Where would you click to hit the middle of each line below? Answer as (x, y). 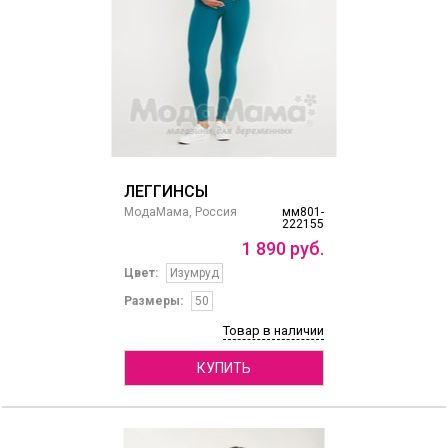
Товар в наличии (273, 331)
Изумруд (194, 273)
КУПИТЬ (223, 368)
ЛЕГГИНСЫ (165, 192)
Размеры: (153, 301)
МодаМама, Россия (180, 212)
